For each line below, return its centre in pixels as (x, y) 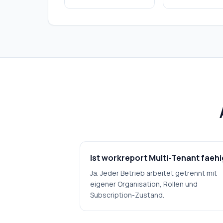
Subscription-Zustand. (127, 195)
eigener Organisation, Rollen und (144, 184)
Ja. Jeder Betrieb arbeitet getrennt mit (154, 173)
